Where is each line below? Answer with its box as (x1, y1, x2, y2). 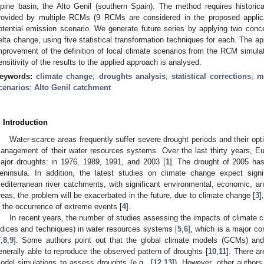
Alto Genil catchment (34, 82, 111, 92)
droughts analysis (98, 71, 166, 81)
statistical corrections (171, 71, 252, 81)
